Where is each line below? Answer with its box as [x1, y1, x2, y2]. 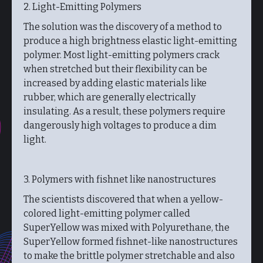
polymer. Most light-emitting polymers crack [23, 49, 220, 60]
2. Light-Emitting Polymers [23, 1, 141, 12]
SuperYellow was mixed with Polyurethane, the [23, 222, 230, 233]
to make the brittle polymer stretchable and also [23, 250, 235, 261]
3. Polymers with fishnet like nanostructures [23, 174, 216, 185]
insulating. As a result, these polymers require [23, 106, 225, 117]
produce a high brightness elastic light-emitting [23, 35, 237, 46]
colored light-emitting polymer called [23, 208, 190, 219]
